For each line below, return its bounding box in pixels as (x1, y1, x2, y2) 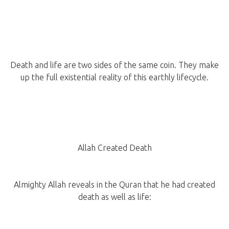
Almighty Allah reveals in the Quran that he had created (14, 180, 215, 190)
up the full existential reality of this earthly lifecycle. (20, 73, 209, 82)
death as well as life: (78, 192, 151, 202)
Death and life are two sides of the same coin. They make (10, 60, 219, 70)
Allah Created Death (77, 143, 152, 153)
